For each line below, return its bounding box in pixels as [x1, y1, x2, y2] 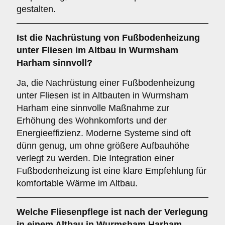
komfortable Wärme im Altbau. [17, 178, 138, 188]
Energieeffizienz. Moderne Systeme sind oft [17, 128, 191, 138]
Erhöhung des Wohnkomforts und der [17, 116, 167, 126]
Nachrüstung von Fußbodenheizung [45, 33, 200, 43]
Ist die [17, 33, 45, 43]
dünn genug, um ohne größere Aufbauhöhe [17, 141, 189, 151]
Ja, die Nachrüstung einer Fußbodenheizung [17, 78, 195, 88]
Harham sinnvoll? [17, 58, 92, 68]
